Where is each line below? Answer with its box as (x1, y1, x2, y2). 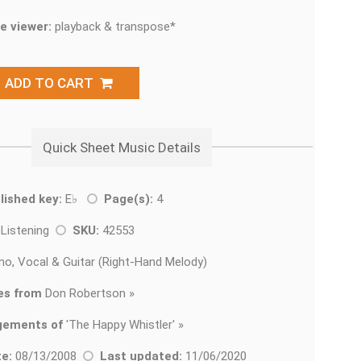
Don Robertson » (42, 286, 135, 301)
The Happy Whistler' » (68, 317, 184, 332)
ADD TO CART (5, 75, 100, 91)
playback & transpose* (52, 19, 176, 34)
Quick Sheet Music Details (43, 139, 201, 156)
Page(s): (104, 192, 153, 206)
